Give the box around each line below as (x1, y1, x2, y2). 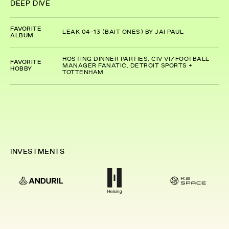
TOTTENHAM (62, 70, 104, 75)
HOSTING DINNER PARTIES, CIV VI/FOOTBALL (62, 56, 210, 62)
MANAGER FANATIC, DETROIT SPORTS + (62, 63, 193, 68)
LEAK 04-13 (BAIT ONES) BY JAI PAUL (62, 30, 184, 35)
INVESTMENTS (10, 148, 65, 155)
